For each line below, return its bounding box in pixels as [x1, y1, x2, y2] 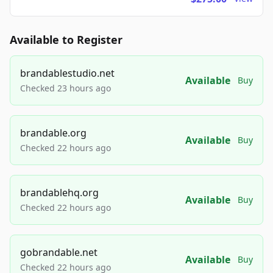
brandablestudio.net [20, 66, 115, 80]
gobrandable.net [20, 246, 97, 260]
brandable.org [20, 126, 87, 140]
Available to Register [10, 32, 122, 48]
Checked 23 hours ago [20, 82, 111, 94]
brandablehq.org [20, 186, 99, 200]
